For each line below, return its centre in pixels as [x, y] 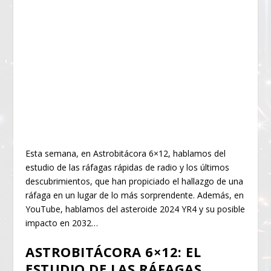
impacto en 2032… [62, 223]
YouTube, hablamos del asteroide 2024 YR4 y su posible [135, 209]
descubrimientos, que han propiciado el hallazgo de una [135, 181]
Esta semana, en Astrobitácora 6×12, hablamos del [126, 153]
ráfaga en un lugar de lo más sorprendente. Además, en [135, 195]
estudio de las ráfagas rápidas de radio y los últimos [128, 167]
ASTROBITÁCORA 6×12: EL [113, 252]
